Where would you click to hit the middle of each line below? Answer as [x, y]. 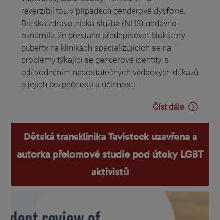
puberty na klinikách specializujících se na [96, 47]
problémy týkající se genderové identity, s [95, 60]
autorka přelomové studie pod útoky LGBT [110, 154]
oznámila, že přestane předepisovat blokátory [103, 35]
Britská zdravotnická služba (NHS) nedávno [99, 23]
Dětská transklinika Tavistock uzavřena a [110, 137]
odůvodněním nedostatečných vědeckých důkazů [110, 72]
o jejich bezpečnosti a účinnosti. [79, 84]
